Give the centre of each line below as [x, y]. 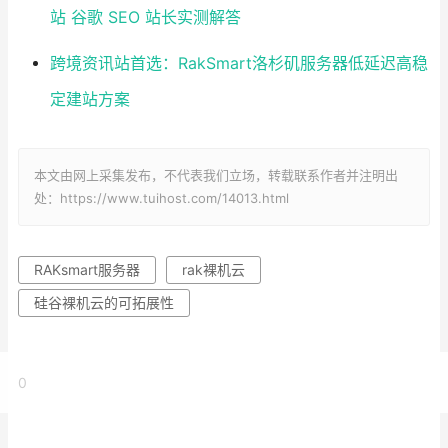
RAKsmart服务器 [87, 270]
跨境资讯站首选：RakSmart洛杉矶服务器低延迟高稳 [238, 64]
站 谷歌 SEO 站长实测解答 [145, 18]
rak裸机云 [213, 270]
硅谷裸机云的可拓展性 [104, 303]
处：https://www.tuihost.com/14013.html [161, 198]
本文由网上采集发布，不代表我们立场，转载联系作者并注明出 [216, 175]
